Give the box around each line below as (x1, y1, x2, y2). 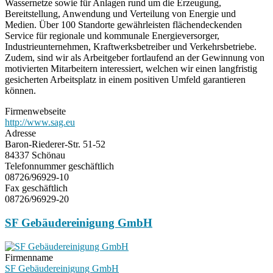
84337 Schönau (5, 150, 65, 161)
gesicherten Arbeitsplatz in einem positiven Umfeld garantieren (5, 74, 246, 85)
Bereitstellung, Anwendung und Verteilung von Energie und (5, 9, 236, 19)
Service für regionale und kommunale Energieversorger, (5, 30, 219, 41)
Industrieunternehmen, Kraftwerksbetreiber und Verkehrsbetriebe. (5, 41, 257, 52)
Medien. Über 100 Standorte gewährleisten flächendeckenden (5, 19, 242, 30)
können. (5, 85, 36, 96)
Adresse (5, 128, 36, 139)
